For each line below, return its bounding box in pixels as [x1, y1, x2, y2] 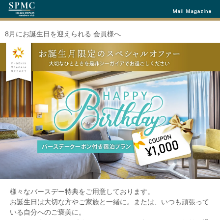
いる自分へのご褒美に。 [10, 208, 85, 216]
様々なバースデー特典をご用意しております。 [10, 188, 154, 195]
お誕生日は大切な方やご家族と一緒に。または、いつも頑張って [10, 198, 209, 206]
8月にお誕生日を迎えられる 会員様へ [5, 30, 121, 38]
